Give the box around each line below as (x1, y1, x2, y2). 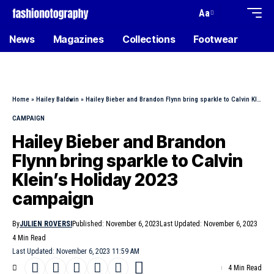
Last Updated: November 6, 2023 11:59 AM (12, 247, 139, 256)
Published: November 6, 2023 (72, 220, 160, 228)
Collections (122, 33, 176, 45)
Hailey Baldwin (36, 95, 79, 103)
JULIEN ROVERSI (20, 220, 72, 228)
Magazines (53, 33, 104, 45)
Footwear (193, 33, 238, 45)
